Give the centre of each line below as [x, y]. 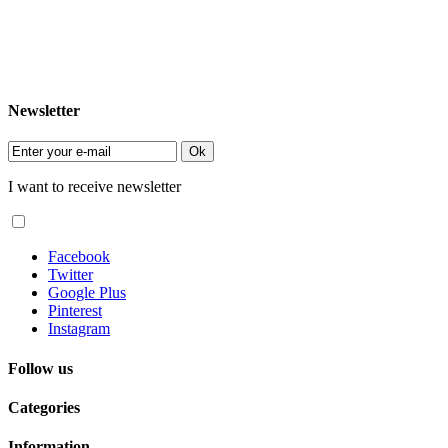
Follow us [40, 368]
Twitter [70, 275]
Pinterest [75, 311]
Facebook [79, 257]
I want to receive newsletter [94, 187]
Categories [44, 407]
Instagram [79, 329]
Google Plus [87, 293]
